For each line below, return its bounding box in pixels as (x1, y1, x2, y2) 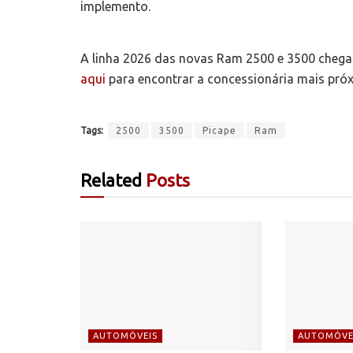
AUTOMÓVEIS (93, 331, 158, 341)
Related (80, 169, 142, 190)
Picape (203, 124, 236, 136)
